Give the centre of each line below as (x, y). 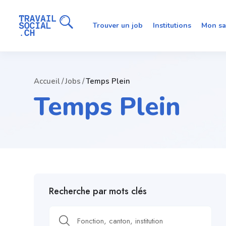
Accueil (47, 81)
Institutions (172, 25)
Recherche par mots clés (98, 191)
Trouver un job (118, 25)
